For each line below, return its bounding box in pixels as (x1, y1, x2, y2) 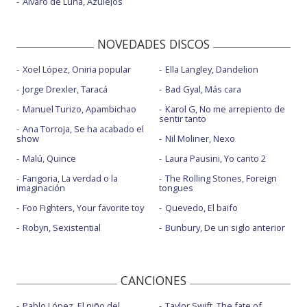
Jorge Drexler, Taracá (23, 83, 108, 96)
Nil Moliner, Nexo (164, 132, 235, 145)
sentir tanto (158, 112, 206, 125)
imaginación (16, 182, 65, 195)
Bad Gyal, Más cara (164, 83, 241, 96)
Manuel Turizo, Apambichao (23, 103, 136, 116)
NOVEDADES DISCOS (97, 36, 210, 53)
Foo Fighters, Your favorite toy (23, 201, 144, 214)
